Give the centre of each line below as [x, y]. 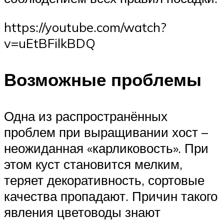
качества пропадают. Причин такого [111, 196]
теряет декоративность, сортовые [104, 180]
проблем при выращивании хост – [106, 132]
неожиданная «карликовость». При [106, 148]
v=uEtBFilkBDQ [50, 43]
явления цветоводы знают [82, 212]
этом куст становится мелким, [93, 164]
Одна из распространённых [86, 116]
